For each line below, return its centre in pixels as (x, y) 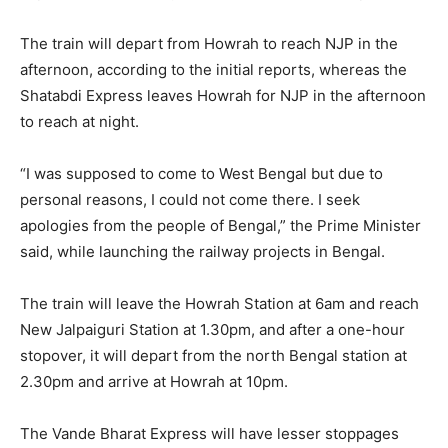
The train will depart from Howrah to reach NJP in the (209, 43)
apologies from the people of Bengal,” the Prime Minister (220, 225)
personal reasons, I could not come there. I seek (190, 199)
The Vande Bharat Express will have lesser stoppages (209, 433)
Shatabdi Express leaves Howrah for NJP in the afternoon (223, 95)
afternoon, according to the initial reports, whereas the (213, 69)
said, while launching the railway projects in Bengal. (202, 251)
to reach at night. (79, 121)
